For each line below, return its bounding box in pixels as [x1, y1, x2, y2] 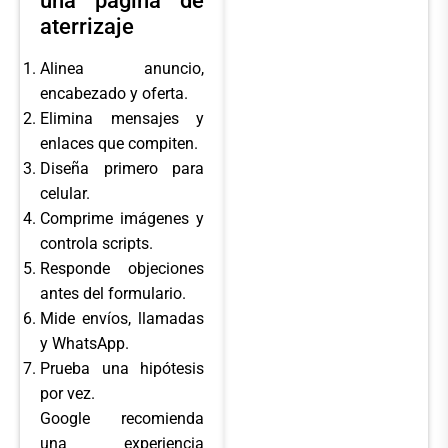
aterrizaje [40, 13, 134, 39]
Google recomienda [40, 408, 204, 428]
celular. [40, 183, 90, 203]
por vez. [40, 383, 95, 403]
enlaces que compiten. [40, 133, 198, 153]
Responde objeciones [40, 258, 204, 278]
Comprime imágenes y [40, 208, 204, 228]
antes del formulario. [40, 283, 186, 303]
